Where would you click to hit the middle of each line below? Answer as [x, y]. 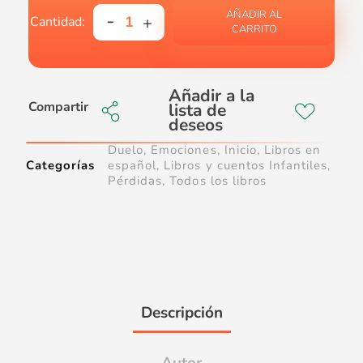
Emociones [184, 150]
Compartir [58, 107]
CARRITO [254, 30]
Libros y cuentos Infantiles [246, 166]
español [132, 166]
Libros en [292, 150]
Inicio [240, 150]
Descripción [181, 313]
